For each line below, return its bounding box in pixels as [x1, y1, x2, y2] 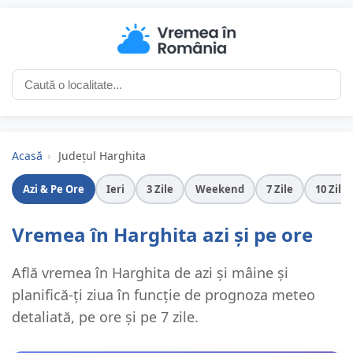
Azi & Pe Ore [23, 182, 84, 197]
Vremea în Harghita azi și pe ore [12, 221, 313, 248]
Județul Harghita [58, 148, 146, 164]
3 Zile [147, 182, 173, 197]
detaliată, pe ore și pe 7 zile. [12, 307, 199, 327]
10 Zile [315, 182, 347, 197]
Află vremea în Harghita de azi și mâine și [12, 263, 288, 283]
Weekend [195, 182, 244, 197]
